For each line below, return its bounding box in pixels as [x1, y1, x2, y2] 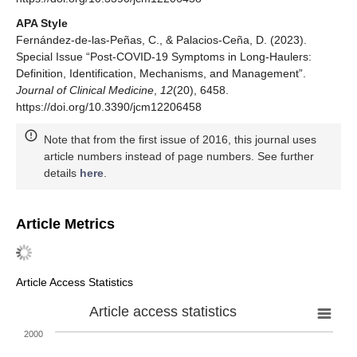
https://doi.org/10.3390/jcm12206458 [16, 100, 202, 114]
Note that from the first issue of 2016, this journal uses [44, 133, 316, 147]
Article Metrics [16, 216, 115, 233]
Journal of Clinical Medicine [16, 84, 154, 97]
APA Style [16, 17, 68, 30]
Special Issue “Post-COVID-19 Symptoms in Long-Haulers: [16, 50, 312, 64]
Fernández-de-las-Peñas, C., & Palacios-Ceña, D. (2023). [16, 33, 307, 47]
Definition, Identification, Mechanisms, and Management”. [16, 67, 306, 80]
